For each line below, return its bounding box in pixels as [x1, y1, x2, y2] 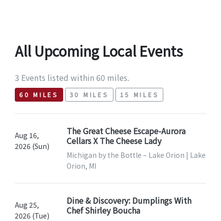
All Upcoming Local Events [15, 40, 183, 61]
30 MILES [69, 90, 109, 100]
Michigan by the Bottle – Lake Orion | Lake [66, 150, 206, 160]
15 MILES [119, 90, 159, 100]
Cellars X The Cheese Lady [66, 135, 161, 147]
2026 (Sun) [15, 141, 49, 151]
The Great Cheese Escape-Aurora [66, 125, 185, 137]
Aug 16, [15, 130, 39, 141]
